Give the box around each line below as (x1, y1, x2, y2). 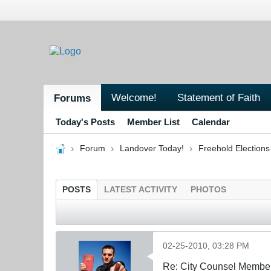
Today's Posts (56, 116, 115, 127)
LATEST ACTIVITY (104, 184, 177, 194)
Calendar (192, 116, 230, 127)
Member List (127, 116, 180, 127)
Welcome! (111, 91, 157, 103)
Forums (54, 91, 91, 104)
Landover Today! (119, 143, 184, 153)
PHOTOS (191, 184, 226, 194)
